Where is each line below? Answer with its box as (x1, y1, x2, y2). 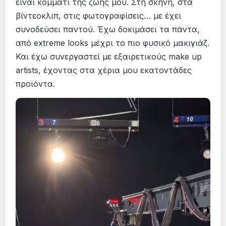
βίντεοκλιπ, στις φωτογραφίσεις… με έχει (16, 11, 182, 21)
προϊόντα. (16, 79, 55, 89)
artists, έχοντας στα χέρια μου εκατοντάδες (16, 65, 192, 76)
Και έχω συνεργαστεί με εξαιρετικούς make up (16, 51, 202, 62)
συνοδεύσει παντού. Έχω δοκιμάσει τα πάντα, (16, 24, 200, 35)
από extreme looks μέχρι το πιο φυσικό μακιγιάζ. (16, 38, 210, 48)
